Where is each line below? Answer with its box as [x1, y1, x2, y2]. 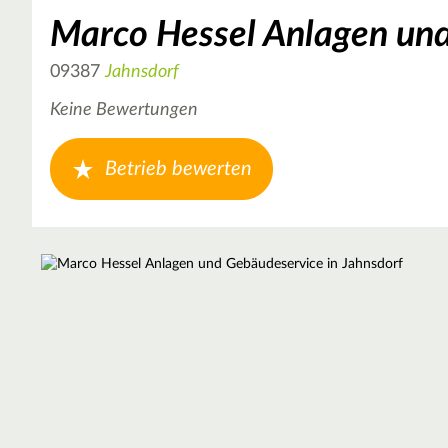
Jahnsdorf [105, 62, 179, 81]
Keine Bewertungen [50, 101, 198, 120]
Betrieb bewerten [105, 158, 252, 179]
